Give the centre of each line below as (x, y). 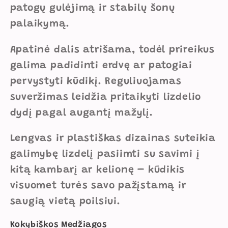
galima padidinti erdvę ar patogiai (101, 66)
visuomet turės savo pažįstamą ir (98, 186)
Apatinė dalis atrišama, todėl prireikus (112, 50)
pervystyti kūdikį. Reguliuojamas (96, 81)
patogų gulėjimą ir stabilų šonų (92, 9)
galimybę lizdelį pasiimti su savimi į (105, 155)
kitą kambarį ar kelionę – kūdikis (97, 170)
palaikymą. (40, 24)
